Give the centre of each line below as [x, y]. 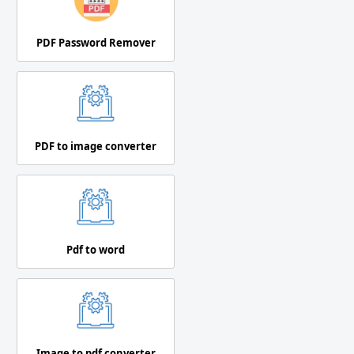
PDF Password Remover [96, 42]
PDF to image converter [96, 146]
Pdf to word [96, 249]
